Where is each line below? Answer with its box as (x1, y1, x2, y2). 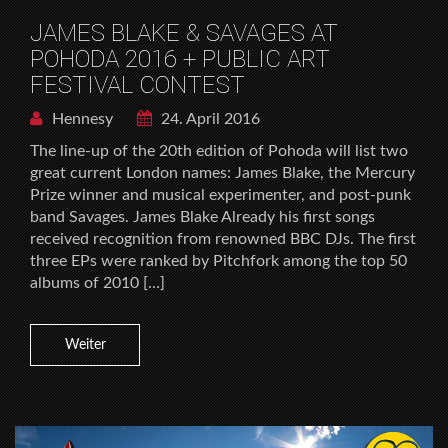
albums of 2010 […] (30, 275, 165, 292)
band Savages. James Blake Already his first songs (30, 209, 375, 226)
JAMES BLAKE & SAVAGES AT (30, 19, 338, 48)
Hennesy (48, 111, 113, 128)
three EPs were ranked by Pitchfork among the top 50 (30, 253, 407, 270)
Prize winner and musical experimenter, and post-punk (30, 187, 411, 204)
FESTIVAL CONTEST (30, 71, 245, 100)
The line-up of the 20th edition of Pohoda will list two (30, 143, 408, 160)
